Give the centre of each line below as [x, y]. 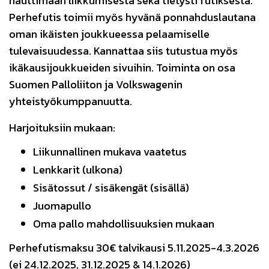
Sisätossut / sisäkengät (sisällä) [111, 188]
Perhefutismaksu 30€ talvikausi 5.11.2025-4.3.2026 [134, 248]
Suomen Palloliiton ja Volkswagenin [96, 84]
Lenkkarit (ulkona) [78, 170]
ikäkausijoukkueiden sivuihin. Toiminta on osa [122, 68]
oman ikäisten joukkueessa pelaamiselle [109, 34]
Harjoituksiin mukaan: [62, 128]
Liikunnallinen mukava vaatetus [110, 152]
